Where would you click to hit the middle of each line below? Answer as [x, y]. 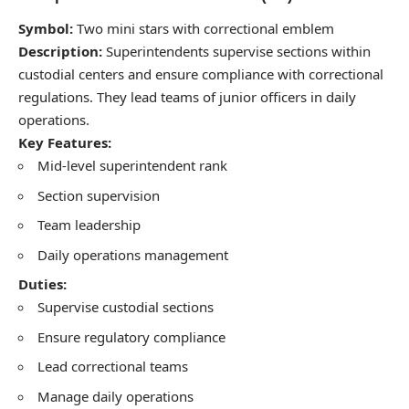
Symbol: [46, 29]
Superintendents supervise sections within [236, 52]
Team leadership [89, 225]
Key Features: [65, 143]
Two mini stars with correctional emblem [204, 29]
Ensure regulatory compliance [131, 336]
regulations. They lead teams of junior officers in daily [187, 97]
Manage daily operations [115, 396]
